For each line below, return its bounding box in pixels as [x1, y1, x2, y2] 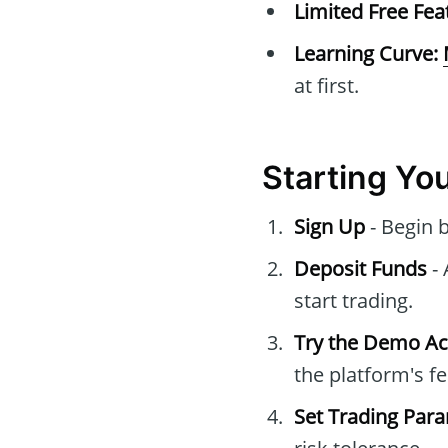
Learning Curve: [294, 40, 438, 68]
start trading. [294, 287, 413, 315]
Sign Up [294, 213, 365, 241]
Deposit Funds [294, 255, 427, 283]
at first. [294, 72, 359, 100]
